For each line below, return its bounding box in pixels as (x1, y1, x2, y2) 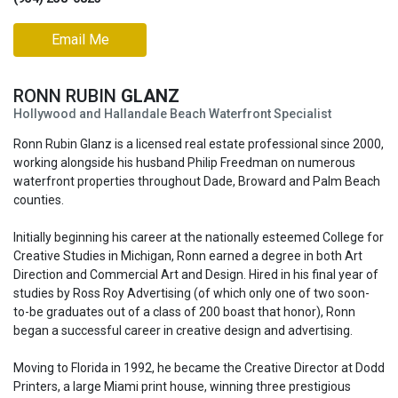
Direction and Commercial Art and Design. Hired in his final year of (13, 267, 378, 282)
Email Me (51, 31, 109, 48)
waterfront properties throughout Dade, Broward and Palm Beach (13, 174, 380, 188)
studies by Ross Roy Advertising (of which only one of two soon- (13, 286, 370, 300)
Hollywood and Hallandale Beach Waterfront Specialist (13, 107, 331, 121)
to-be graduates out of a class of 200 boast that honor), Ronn (13, 305, 355, 319)
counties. (13, 193, 64, 207)
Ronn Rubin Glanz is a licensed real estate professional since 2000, (13, 137, 384, 151)
